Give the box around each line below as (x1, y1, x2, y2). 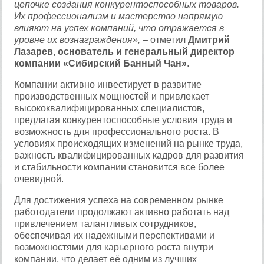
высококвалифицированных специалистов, (14, 103, 205, 113)
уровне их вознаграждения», (14, 35, 141, 45)
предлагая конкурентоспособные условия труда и (14, 115, 233, 125)
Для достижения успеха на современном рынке (14, 195, 224, 205)
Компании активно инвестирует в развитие (14, 80, 202, 90)
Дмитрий (188, 35, 230, 45)
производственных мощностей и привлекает (14, 91, 210, 101)
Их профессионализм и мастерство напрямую (14, 11, 223, 21)
